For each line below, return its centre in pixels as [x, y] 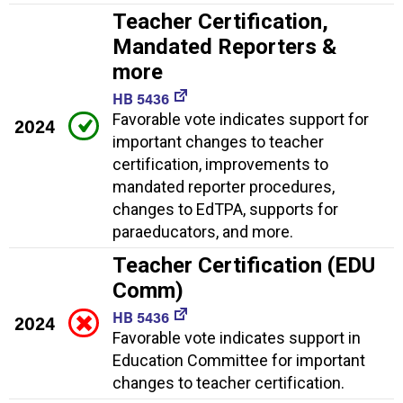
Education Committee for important [239, 361]
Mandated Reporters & [224, 47]
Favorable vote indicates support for [241, 120]
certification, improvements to [220, 165]
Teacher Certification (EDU [244, 266]
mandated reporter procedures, [224, 187]
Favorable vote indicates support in [237, 338]
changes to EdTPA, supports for [225, 210]
